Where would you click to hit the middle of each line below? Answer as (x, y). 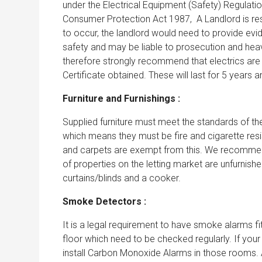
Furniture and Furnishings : (121, 98)
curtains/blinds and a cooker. (122, 178)
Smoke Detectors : (104, 201)
